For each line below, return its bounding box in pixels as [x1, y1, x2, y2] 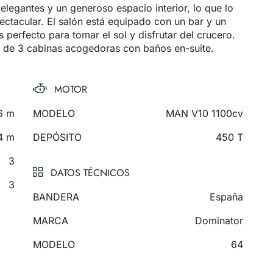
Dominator [194, 214, 243, 227]
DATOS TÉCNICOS [50, 166, 130, 180]
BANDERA [32, 191, 79, 204]
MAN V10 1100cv [165, 107, 243, 120]
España [209, 191, 243, 204]
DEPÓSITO [33, 131, 82, 144]
